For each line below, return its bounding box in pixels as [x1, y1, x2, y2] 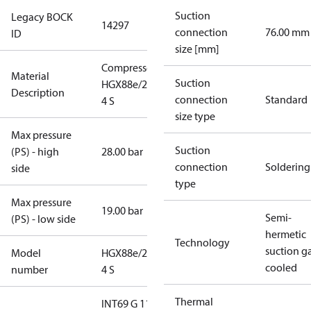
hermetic [265, 227, 306, 241]
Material [11, 69, 49, 83]
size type [175, 109, 215, 123]
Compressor [101, 60, 156, 74]
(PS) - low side [11, 212, 76, 226]
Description [11, 85, 65, 99]
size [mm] [175, 42, 219, 56]
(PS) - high [11, 144, 59, 158]
